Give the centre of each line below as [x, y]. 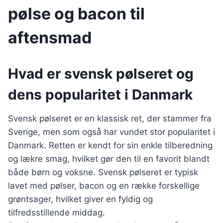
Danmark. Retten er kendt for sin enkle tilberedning [110, 145]
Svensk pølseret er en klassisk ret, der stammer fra [110, 118]
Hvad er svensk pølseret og [101, 74]
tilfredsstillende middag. [56, 213]
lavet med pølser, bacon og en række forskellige [104, 186]
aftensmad [50, 38]
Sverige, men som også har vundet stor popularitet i [111, 132]
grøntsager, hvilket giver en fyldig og [80, 199]
